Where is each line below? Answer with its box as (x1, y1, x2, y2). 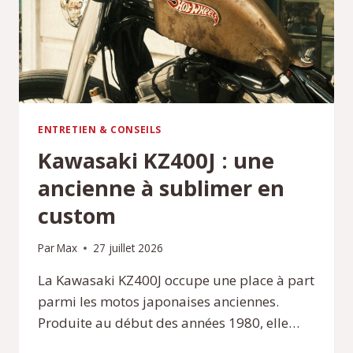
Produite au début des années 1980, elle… (38, 314, 299, 333)
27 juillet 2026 (93, 240, 164, 256)
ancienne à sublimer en (38, 173, 284, 203)
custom (38, 200, 116, 230)
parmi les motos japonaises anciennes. (38, 292, 279, 311)
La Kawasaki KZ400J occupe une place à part (38, 271, 314, 290)
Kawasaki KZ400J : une (38, 145, 274, 175)
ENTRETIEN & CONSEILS (38, 122, 162, 136)
